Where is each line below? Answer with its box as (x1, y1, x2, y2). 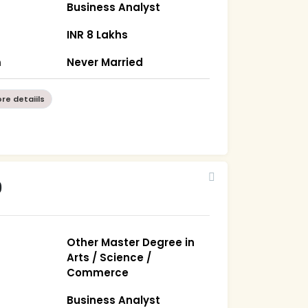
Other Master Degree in (67, 234, 195, 250)
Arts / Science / (67, 250, 152, 265)
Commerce (67, 265, 129, 280)
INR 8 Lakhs (67, 27, 129, 42)
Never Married (67, 54, 144, 69)
